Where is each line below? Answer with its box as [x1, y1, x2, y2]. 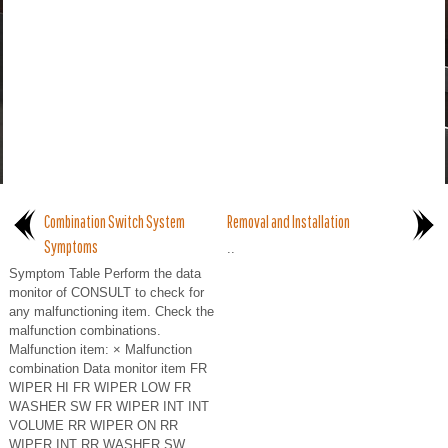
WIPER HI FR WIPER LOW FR [9, 380, 191, 396]
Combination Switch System [44, 212, 185, 232]
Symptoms [44, 237, 98, 257]
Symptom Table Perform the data [9, 266, 201, 282]
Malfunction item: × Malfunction [9, 342, 192, 358]
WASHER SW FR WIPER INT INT [9, 399, 209, 415]
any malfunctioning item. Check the [9, 304, 214, 320]
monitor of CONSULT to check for [9, 285, 204, 301]
